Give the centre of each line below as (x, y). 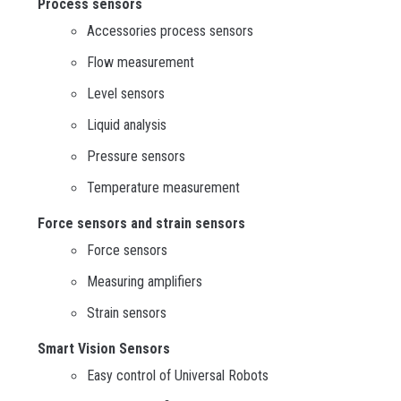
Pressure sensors (136, 157)
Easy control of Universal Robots (178, 376)
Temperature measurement (163, 188)
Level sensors (126, 94)
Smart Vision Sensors (104, 349)
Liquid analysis (127, 125)
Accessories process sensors (170, 31)
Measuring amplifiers (145, 282)
